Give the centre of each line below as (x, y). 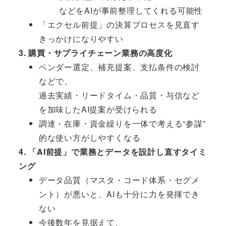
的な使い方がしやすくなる (90, 138)
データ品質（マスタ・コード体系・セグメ (119, 180)
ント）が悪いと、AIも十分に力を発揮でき (119, 194)
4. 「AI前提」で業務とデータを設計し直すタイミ (112, 152)
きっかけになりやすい (81, 39)
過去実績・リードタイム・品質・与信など (119, 95)
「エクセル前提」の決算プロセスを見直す (119, 25)
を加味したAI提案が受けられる (98, 109)
